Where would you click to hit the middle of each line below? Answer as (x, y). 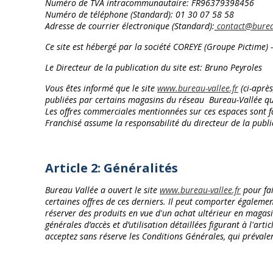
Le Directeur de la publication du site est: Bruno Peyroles (154, 67)
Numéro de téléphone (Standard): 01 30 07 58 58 (140, 14)
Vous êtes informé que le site (101, 88)
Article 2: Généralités (112, 168)
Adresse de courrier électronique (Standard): (130, 26)
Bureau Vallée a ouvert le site (101, 190)
